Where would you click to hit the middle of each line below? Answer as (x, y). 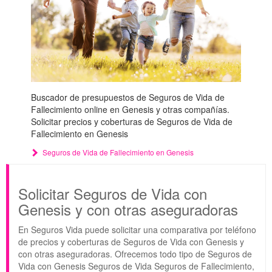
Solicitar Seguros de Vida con (113, 194)
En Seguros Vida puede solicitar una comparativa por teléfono (137, 230)
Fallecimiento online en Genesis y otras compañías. (130, 110)
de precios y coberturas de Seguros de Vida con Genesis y (131, 242)
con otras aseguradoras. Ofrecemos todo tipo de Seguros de (135, 254)
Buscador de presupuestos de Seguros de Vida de (127, 97)
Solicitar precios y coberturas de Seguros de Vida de (131, 122)
